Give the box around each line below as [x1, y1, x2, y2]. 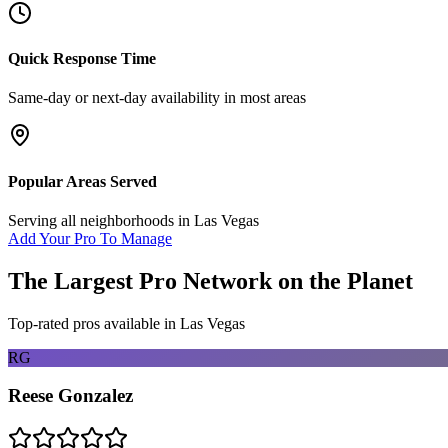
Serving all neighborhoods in [8, 211, 194, 229]
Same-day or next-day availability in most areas [8, 89, 306, 107]
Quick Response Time [8, 50, 156, 68]
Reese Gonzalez [8, 385, 133, 407]
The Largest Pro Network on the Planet [8, 267, 413, 294]
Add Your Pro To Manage [8, 229, 172, 247]
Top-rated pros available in [8, 314, 180, 332]
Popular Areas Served [8, 172, 157, 190]
